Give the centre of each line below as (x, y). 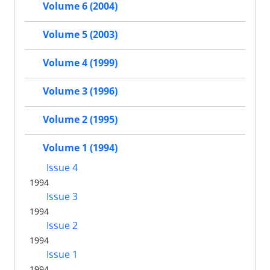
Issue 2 (61, 226)
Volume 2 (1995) (80, 120)
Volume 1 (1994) (80, 148)
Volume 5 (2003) (80, 35)
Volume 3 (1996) (80, 91)
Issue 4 (61, 168)
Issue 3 (61, 197)
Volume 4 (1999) (80, 63)
